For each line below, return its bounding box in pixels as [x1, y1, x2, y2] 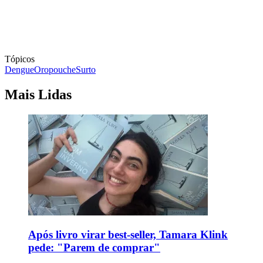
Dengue [5, 64, 34, 75]
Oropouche [34, 64, 76, 75]
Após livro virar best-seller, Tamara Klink [28, 228, 228, 241]
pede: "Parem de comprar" [28, 241, 160, 254]
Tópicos [5, 53, 35, 64]
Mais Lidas [5, 86, 72, 102]
